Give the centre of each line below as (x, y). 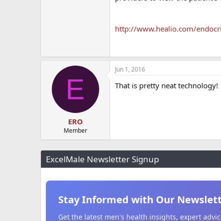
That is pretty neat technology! (166, 85)
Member (75, 131)
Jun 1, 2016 (130, 69)
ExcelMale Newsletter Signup (102, 159)
